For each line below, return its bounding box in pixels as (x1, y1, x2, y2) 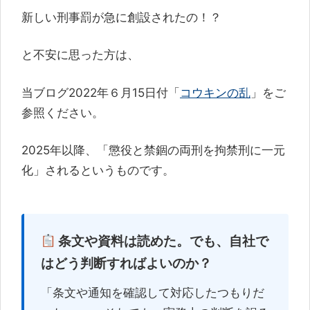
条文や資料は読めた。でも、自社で (55, 233, 269, 249)
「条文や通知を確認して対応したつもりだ (41, 286, 264, 300)
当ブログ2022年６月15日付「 (21, 85, 180, 100)
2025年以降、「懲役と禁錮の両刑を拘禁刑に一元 (21, 143, 285, 157)
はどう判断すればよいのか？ (41, 255, 212, 271)
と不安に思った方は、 (21, 48, 139, 62)
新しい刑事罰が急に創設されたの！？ (21, 10, 221, 24)
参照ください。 (21, 105, 104, 120)
